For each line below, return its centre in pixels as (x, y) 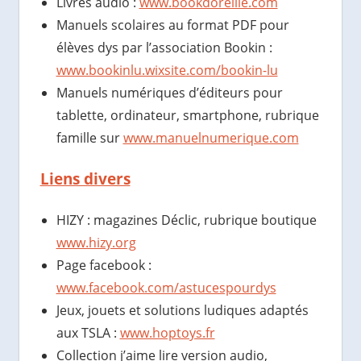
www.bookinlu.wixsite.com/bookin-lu (167, 71)
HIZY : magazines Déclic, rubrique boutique (186, 220)
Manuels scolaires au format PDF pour (172, 25)
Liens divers (85, 179)
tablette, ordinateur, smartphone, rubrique (187, 116)
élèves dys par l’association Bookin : (164, 48)
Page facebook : (104, 266)
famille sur (89, 138)
